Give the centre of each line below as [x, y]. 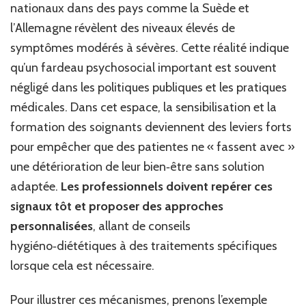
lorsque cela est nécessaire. [82, 265]
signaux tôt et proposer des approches [117, 206]
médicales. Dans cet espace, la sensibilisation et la [143, 107]
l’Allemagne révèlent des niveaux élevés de [123, 28]
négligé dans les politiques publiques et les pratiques [149, 87]
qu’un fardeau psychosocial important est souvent [143, 67]
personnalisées [52, 226]
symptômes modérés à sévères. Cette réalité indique [150, 47]
